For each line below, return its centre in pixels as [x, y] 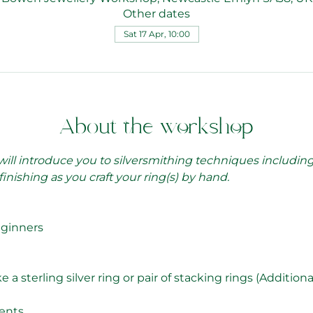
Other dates [156, 13]
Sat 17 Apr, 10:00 [156, 34]
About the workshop [156, 128]
